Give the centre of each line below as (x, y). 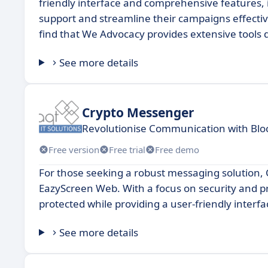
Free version (74, 149)
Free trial (127, 149)
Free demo (177, 149)
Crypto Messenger (138, 112)
